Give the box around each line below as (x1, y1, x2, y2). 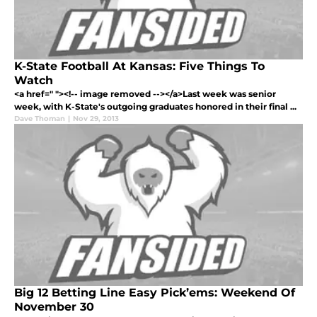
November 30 (14, 300, 94, 314)
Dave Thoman (14, 114, 65, 124)
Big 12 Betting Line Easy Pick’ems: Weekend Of (14, 286, 295, 300)
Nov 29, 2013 (73, 114, 119, 124)
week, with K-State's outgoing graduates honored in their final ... (14, 101, 296, 113)
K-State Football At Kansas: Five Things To (14, 59, 265, 74)
